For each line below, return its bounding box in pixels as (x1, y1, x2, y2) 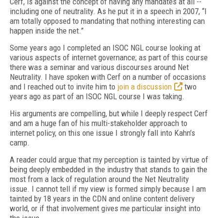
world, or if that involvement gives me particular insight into (10, 203, 200, 213)
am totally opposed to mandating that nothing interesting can (10, 16, 205, 26)
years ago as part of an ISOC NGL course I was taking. (10, 91, 184, 101)
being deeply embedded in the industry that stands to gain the (10, 164, 207, 174)
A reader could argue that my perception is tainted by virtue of (10, 155, 208, 164)
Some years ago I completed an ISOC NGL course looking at (10, 43, 200, 53)
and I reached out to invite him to (10, 82, 117, 91)
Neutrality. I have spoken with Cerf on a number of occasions (10, 72, 206, 82)
